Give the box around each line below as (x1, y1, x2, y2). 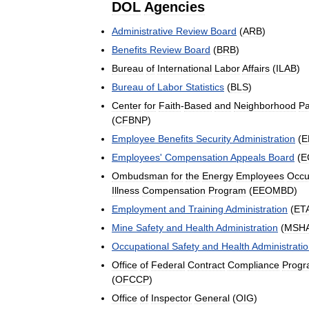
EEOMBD (252, 185, 294, 197)
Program (208, 185, 246, 197)
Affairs (242, 63, 270, 74)
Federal (151, 259, 185, 271)
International (157, 63, 212, 74)
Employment (112, 203, 166, 215)
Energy (202, 170, 233, 182)
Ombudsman (112, 170, 168, 182)
